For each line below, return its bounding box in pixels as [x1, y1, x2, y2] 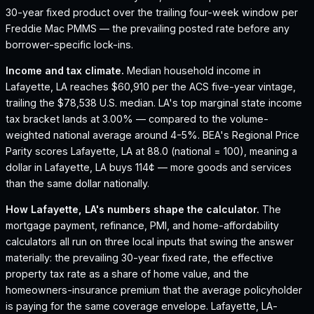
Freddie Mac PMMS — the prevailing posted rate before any [6, 22, 289, 34]
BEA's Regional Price [203, 128, 299, 141]
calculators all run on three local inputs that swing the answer [6, 235, 294, 248]
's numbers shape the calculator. [96, 203, 259, 216]
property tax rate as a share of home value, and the [6, 268, 249, 280]
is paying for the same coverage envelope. [6, 300, 211, 313]
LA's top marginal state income [158, 96, 302, 109]
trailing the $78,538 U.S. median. [6, 96, 158, 109]
